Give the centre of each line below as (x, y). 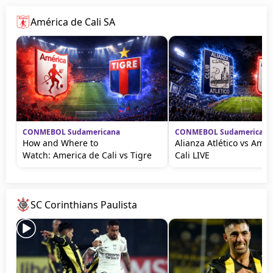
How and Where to (60, 143)
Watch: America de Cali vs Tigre (88, 155)
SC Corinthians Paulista (84, 204)
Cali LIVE (192, 155)
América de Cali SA (73, 22)
